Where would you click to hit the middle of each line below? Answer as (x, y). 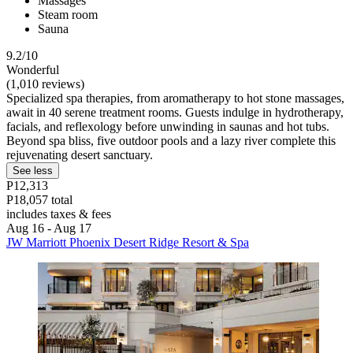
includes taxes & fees (59, 214)
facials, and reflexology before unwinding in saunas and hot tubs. (168, 127)
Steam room (68, 15)
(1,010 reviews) (45, 84)
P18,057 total (39, 200)
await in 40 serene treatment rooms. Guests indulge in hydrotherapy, (175, 113)
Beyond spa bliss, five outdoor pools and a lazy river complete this (171, 141)
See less (33, 171)
